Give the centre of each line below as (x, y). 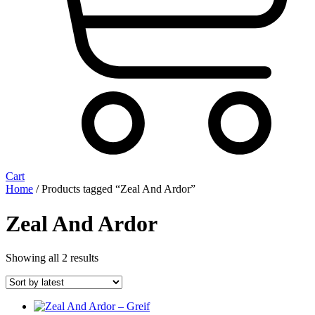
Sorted (112, 257)
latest (109, 283)
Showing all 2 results (52, 258)
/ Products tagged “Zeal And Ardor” (114, 189)
